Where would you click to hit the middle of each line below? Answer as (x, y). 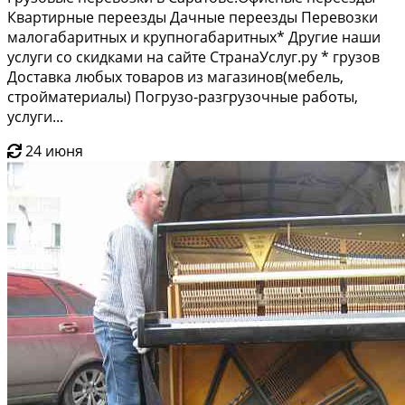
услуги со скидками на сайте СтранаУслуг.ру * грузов (193, 57)
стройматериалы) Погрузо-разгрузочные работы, (183, 96)
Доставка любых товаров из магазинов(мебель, (175, 76)
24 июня (54, 151)
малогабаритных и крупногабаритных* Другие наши (194, 37)
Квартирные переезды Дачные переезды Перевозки (193, 17)
